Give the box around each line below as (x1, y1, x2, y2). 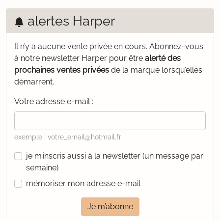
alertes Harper (24, 13, 115, 28)
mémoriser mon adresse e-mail (26, 179, 140, 188)
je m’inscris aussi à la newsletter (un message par (26, 151, 203, 161)
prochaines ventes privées (14, 65, 109, 75)
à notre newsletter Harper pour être (14, 54, 145, 63)
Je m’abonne (87, 202, 133, 211)
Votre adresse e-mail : (14, 97, 93, 106)
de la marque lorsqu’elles (109, 65, 202, 75)
